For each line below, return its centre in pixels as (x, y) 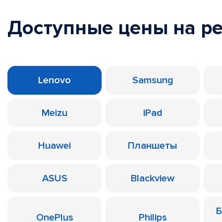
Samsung (153, 80)
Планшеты (153, 146)
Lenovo (55, 80)
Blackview (153, 178)
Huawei (55, 146)
